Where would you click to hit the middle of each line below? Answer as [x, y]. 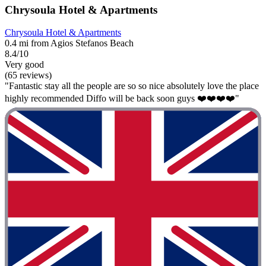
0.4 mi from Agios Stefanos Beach [69, 43]
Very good [24, 65]
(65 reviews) [28, 75]
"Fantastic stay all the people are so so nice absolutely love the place [132, 86]
